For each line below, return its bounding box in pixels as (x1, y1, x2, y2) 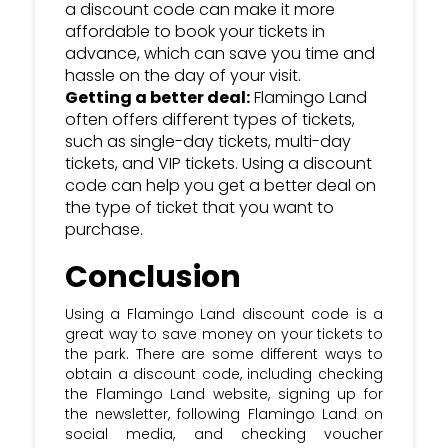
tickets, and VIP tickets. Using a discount (65, 152, 372, 176)
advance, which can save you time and (65, 42, 375, 66)
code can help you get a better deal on (65, 174, 376, 198)
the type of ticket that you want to (65, 196, 334, 220)
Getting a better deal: (65, 86, 250, 110)
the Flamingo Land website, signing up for (65, 384, 383, 405)
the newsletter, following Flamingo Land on (65, 404, 383, 425)
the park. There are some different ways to (65, 344, 383, 365)
